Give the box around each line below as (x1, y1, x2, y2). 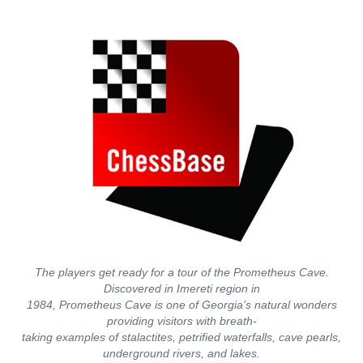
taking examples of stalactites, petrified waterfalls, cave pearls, (22, 331, 341, 344)
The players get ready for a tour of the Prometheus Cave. (34, 266, 329, 279)
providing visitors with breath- (106, 314, 257, 327)
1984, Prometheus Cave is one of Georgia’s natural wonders (26, 298, 337, 311)
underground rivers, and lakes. (103, 347, 260, 360)
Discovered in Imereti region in (103, 282, 260, 295)
